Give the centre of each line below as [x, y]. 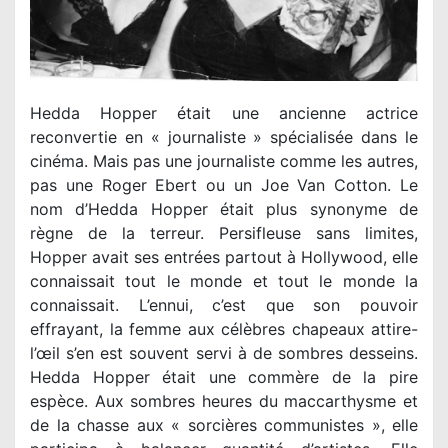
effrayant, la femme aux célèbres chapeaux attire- [224, 329]
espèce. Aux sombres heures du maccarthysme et [224, 401]
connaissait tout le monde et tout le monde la [224, 281]
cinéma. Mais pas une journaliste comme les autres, [224, 161]
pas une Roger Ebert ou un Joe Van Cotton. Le [224, 185]
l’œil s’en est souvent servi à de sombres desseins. [224, 353]
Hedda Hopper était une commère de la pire [224, 377]
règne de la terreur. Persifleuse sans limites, [224, 233]
